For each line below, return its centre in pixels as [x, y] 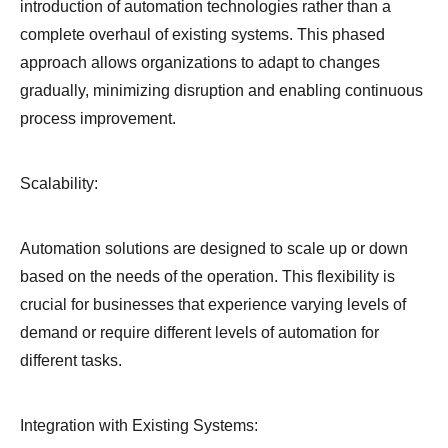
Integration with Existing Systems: [139, 426]
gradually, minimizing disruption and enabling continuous [221, 91]
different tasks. [71, 361]
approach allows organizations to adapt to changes [200, 63]
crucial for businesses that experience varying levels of [213, 305]
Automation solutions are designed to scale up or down [214, 249]
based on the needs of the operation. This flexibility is [207, 277]
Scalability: [59, 184]
